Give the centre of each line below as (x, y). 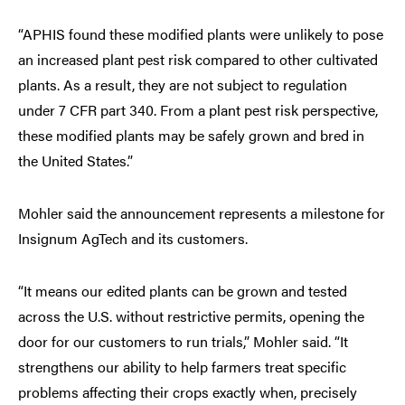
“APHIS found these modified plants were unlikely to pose (201, 33)
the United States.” (75, 160)
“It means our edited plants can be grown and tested (183, 290)
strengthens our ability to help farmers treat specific (182, 366)
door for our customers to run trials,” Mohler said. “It (183, 341)
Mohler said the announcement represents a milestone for (202, 212)
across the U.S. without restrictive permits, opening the (191, 316)
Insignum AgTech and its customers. (133, 238)
